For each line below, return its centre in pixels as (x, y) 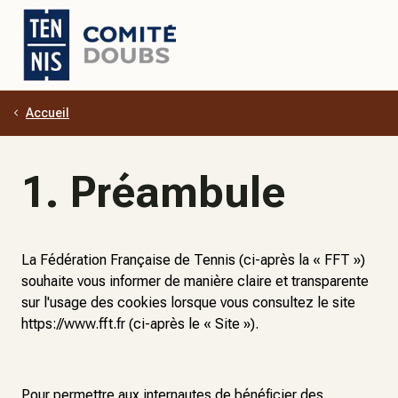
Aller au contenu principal (99, 121)
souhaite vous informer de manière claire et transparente (195, 281)
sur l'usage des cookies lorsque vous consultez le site (188, 302)
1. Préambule (153, 192)
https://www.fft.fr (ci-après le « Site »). (140, 324)
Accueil (48, 113)
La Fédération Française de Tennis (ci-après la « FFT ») (193, 260)
